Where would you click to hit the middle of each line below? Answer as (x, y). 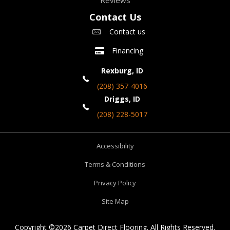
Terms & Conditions (115, 165)
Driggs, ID (122, 99)
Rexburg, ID (122, 71)
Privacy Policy (115, 183)
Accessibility (115, 146)
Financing (128, 51)
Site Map (115, 202)
